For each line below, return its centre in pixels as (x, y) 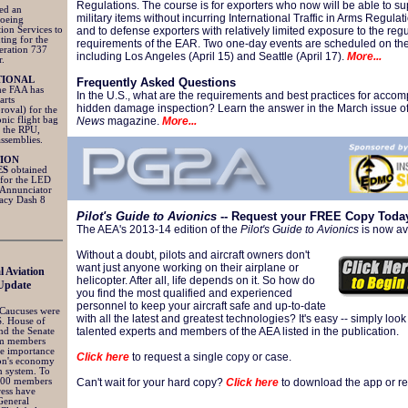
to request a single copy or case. (210, 357)
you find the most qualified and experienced (184, 293)
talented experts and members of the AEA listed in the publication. (238, 331)
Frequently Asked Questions (156, 82)
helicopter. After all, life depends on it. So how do (196, 280)
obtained (28, 170)
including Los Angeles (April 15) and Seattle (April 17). (212, 56)
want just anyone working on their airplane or (188, 268)
